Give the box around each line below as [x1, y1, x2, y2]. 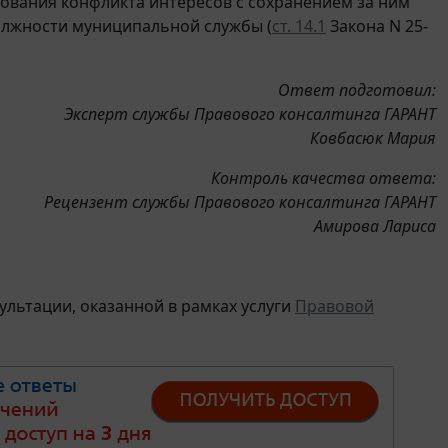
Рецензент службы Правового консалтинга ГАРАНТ [44, 190, 436, 213]
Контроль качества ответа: [211, 166, 436, 189]
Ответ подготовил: [278, 78, 436, 101]
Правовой [295, 294, 374, 317]
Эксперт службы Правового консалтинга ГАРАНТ [64, 102, 436, 125]
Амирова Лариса [314, 214, 436, 237]
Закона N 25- [326, 14, 428, 37]
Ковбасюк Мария [310, 126, 436, 149]
